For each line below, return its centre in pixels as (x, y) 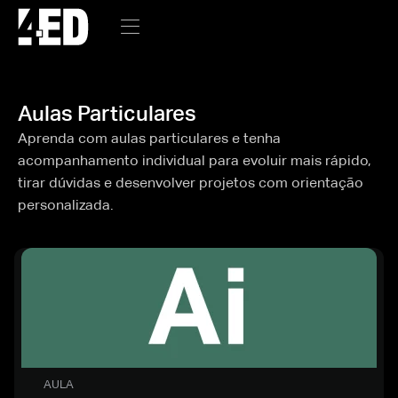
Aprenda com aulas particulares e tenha (149, 138)
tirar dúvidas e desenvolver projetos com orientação (191, 183)
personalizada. (66, 205)
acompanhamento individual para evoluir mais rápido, (195, 160)
